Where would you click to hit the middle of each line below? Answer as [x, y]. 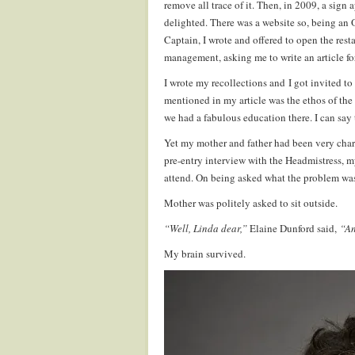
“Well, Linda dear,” [206, 228]
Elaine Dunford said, [294, 228]
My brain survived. [205, 254]
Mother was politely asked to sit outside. [251, 203]
